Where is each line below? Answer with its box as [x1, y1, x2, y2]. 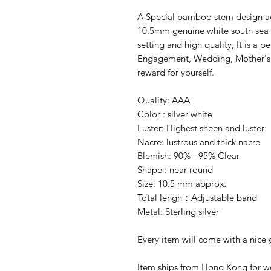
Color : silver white [137, 108, 212, 120]
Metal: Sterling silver [137, 206, 219, 218]
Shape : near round [137, 164, 213, 176]
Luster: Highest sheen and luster [137, 122, 264, 134]
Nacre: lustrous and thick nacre [137, 136, 260, 148]
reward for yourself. [137, 67, 214, 79]
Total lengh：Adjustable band [137, 192, 257, 204]
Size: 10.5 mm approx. [137, 178, 226, 190]
